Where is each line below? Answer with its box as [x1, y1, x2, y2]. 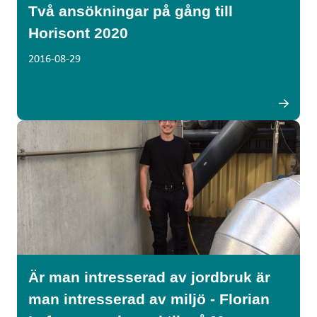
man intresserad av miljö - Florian [28, 291, 270, 307]
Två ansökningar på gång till [28, 3, 233, 19]
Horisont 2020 [28, 25, 128, 41]
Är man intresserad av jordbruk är [28, 269, 270, 285]
